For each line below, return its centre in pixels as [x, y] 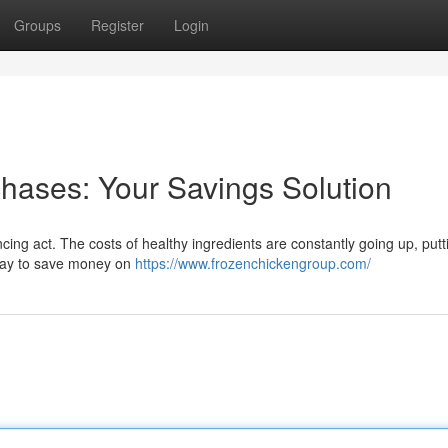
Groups [37, 25]
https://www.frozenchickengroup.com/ [253, 263]
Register [117, 25]
